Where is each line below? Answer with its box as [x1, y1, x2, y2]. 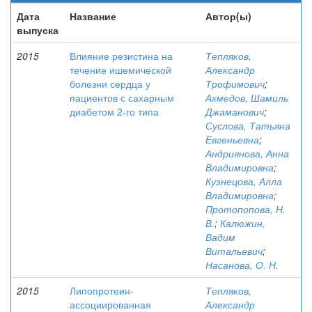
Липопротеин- [70, 283, 134, 297]
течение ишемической [70, 63, 171, 77]
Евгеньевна [205, 132, 259, 146]
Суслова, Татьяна [205, 118, 290, 132]
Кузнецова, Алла [205, 174, 282, 188]
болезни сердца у [70, 77, 150, 91]
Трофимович [205, 77, 265, 91]
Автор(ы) [205, 9, 251, 23]
